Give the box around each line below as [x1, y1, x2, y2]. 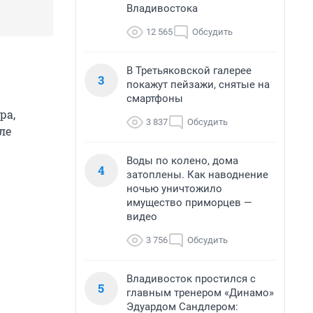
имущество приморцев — [126, 196, 252, 209]
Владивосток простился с [126, 272, 256, 285]
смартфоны [126, 92, 183, 105]
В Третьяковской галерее [126, 64, 252, 77]
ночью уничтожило [126, 182, 222, 195]
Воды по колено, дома [126, 154, 238, 167]
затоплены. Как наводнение [126, 168, 268, 181]
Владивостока [126, 2, 198, 15]
